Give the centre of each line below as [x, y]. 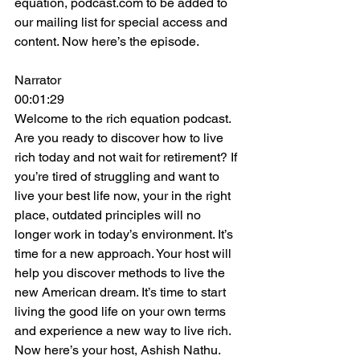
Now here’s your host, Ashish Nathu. [118, 350]
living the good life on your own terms [122, 311]
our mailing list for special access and [123, 22]
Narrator [38, 80]
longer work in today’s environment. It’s [125, 234]
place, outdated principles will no [109, 215]
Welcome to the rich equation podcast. [124, 119]
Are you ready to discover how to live [121, 138]
